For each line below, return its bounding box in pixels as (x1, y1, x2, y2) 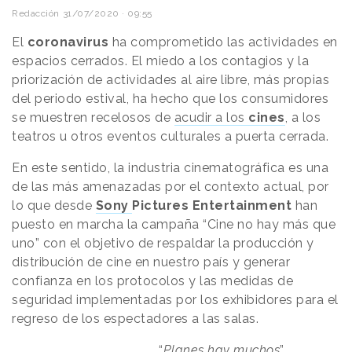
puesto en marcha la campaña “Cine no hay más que (12, 217, 335, 233)
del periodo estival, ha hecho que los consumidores (12, 91, 328, 107)
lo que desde (12, 198, 96, 214)
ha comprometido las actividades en (108, 35, 338, 50)
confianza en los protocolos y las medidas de (12, 273, 293, 289)
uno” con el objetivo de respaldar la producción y (12, 236, 314, 251)
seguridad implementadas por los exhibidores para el (12, 292, 339, 308)
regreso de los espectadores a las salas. (12, 311, 258, 327)
